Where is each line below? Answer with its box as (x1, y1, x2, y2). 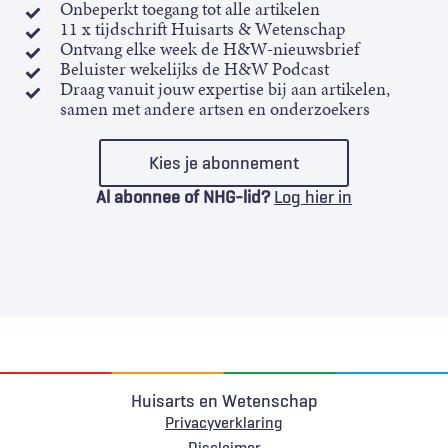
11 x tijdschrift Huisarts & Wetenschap (60, 16, 345, 42)
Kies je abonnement (149, 153, 299, 173)
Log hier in (274, 187, 352, 207)
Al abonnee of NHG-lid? (96, 187, 270, 207)
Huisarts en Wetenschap (130, 391, 318, 411)
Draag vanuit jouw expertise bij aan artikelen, (60, 76, 390, 102)
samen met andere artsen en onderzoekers (60, 96, 370, 122)
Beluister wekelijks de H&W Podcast (60, 56, 329, 82)
